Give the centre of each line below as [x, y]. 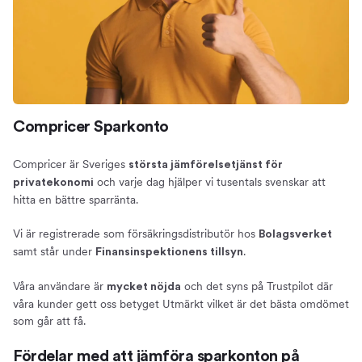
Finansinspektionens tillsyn [169, 253]
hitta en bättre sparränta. [76, 200]
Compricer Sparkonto [91, 127]
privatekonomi [53, 183]
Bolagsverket [295, 235]
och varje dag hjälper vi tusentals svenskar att [210, 182]
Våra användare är [60, 286]
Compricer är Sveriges [71, 164]
